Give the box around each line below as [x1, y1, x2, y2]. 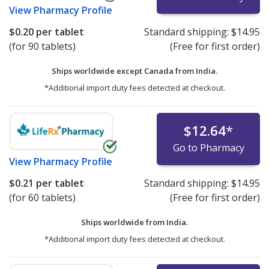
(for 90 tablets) [9, 40, 76, 53]
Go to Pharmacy [172, 141, 244, 155]
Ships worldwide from [81, 217, 166, 228]
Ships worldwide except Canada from [52, 65, 196, 77]
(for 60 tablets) [9, 191, 76, 205]
